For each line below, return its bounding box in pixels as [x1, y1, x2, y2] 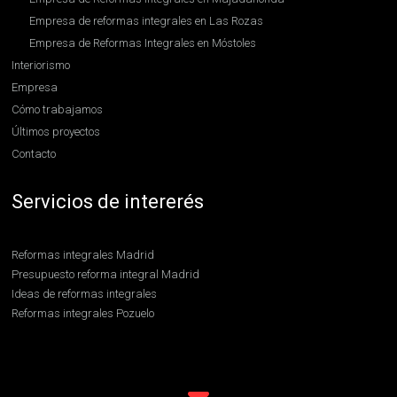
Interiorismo [12, 58, 71, 72]
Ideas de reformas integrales [12, 287, 158, 300]
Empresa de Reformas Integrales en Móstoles [29, 36, 257, 50]
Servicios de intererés [12, 191, 205, 213]
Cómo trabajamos [12, 103, 104, 116]
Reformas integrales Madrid [12, 248, 155, 261]
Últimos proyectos [12, 125, 101, 138]
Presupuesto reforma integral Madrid [12, 268, 200, 281]
